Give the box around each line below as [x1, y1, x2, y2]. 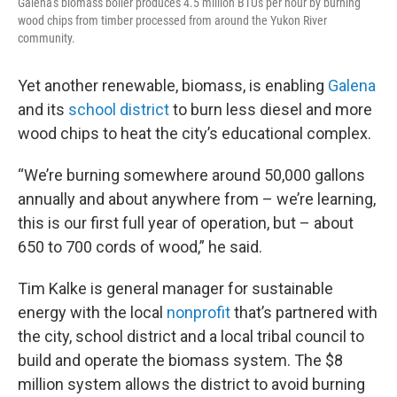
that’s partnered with [234, 303, 378, 323]
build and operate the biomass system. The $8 [18, 351, 343, 370]
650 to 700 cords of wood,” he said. [18, 237, 262, 257]
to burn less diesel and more [169, 100, 372, 120]
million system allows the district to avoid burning [18, 375, 365, 394]
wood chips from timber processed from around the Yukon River [18, 13, 327, 28]
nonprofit [167, 303, 234, 323]
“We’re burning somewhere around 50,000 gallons [18, 166, 365, 185]
